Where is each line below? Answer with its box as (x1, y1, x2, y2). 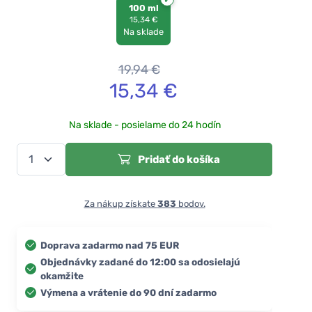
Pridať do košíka (136, 153, 220, 166)
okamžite (40, 270, 84, 281)
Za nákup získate (84, 198, 157, 209)
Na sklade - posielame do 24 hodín (68, 118, 221, 131)
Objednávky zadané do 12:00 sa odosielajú (40, 256, 240, 267)
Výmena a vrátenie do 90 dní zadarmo (40, 286, 217, 298)
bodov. (175, 198, 205, 209)
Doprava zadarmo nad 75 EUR (40, 239, 179, 251)
